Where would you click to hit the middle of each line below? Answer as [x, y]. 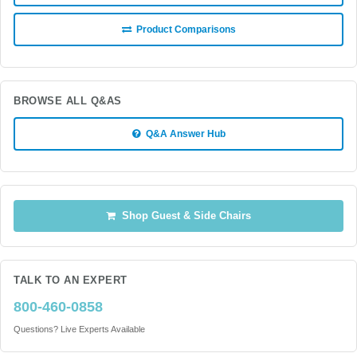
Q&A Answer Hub [183, 134]
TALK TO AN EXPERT [71, 280]
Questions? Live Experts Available [79, 329]
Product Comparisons [183, 29]
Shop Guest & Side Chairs [183, 216]
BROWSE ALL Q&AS [68, 101]
